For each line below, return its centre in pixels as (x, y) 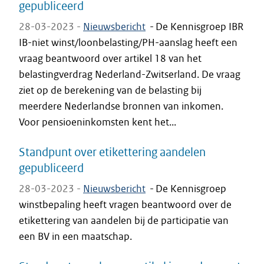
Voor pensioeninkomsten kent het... (98, 122)
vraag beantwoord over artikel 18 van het (110, 58)
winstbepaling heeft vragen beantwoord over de (125, 204)
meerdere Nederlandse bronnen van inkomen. (121, 106)
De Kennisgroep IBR (199, 27)
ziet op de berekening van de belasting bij (110, 90)
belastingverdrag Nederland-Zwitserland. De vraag (130, 74)
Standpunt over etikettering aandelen (112, 152)
